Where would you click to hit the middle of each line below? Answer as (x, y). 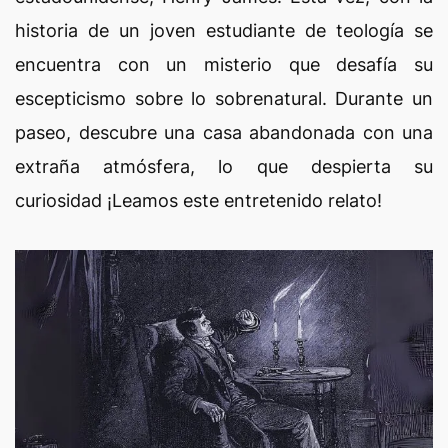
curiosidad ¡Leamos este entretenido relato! (201, 200)
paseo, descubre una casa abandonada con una (224, 132)
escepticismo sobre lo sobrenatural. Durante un (224, 98)
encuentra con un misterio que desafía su (224, 64)
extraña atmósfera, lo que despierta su (224, 166)
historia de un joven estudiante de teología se (224, 30)
